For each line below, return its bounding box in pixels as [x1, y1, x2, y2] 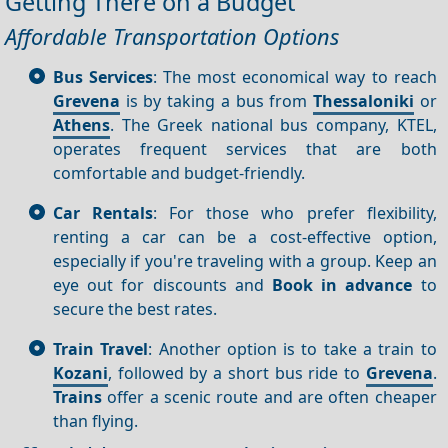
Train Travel [53, 337, 149, 360]
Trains [53, 385, 102, 408]
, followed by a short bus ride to [108, 361, 366, 384]
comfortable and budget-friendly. [53, 161, 305, 184]
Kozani [53, 361, 108, 384]
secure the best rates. [53, 297, 217, 320]
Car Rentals [53, 201, 154, 224]
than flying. [53, 409, 138, 432]
